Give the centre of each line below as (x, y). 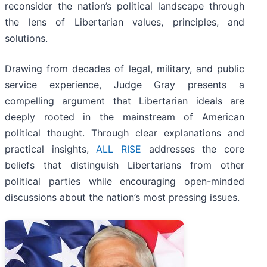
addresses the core (193, 149)
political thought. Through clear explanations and (125, 133)
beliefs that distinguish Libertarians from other (125, 165)
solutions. (26, 38)
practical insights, (51, 149)
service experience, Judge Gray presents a (125, 85)
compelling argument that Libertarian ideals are (125, 101)
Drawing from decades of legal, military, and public (125, 69)
